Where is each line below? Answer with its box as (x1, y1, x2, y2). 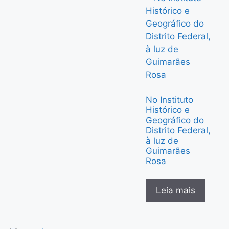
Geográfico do (146, 114, 204, 125)
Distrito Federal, (146, 125, 211, 135)
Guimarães (146, 145, 190, 156)
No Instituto (146, 94, 193, 105)
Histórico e (146, 104, 190, 115)
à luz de (146, 135, 178, 146)
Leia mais (156, 185, 195, 195)
